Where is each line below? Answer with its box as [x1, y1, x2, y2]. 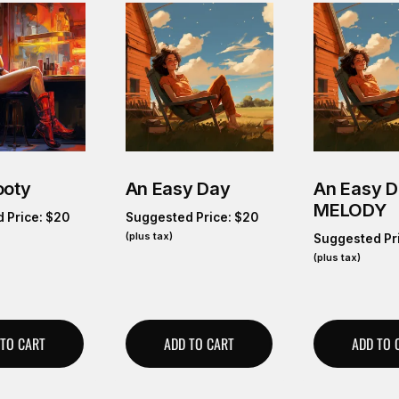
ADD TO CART [163, 332, 234, 354]
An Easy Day [125, 177, 231, 199]
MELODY [313, 199, 387, 221]
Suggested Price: [125, 209, 234, 224]
